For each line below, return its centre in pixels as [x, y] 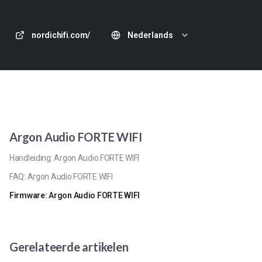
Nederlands [150, 35]
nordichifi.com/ [61, 35]
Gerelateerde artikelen [69, 247]
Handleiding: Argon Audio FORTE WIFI [75, 158]
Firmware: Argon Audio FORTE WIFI [75, 195]
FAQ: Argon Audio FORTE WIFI [61, 177]
